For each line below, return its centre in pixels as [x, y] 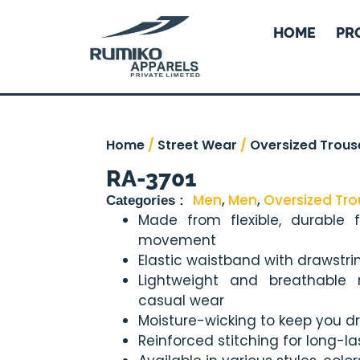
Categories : [145, 200]
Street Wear [197, 145]
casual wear [181, 301]
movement [177, 240]
